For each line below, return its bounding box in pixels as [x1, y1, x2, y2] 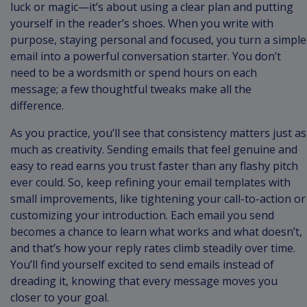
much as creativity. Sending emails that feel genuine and [10, 142, 297, 158]
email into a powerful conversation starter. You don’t [10, 49, 281, 64]
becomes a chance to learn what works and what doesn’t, [10, 224, 302, 240]
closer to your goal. [10, 290, 109, 306]
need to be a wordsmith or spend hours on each [10, 65, 257, 81]
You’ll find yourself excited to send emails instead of [10, 257, 274, 273]
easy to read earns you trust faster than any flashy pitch [10, 158, 298, 174]
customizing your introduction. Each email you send [10, 208, 274, 223]
